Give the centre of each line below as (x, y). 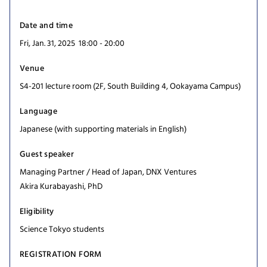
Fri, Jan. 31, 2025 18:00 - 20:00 (72, 44)
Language (39, 111)
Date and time (46, 26)
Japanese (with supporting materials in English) (103, 129)
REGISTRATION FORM (61, 254)
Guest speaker (47, 154)
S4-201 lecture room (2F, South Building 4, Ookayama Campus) (130, 86)
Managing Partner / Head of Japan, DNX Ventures (108, 172)
